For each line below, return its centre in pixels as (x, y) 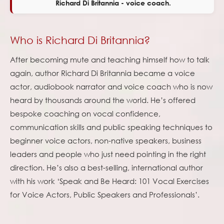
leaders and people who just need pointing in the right (108, 154)
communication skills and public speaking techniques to (111, 127)
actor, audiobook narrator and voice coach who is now (111, 86)
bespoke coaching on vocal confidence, (85, 113)
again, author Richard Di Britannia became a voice (102, 73)
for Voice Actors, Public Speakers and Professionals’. (105, 194)
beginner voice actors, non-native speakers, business (106, 140)
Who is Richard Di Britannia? (80, 40)
